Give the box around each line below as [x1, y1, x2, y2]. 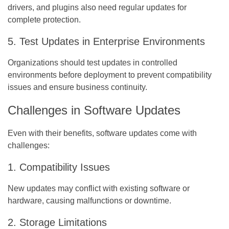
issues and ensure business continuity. [8, 82, 147, 91]
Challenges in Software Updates [8, 103, 180, 117]
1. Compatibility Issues [8, 161, 110, 173]
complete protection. [8, 15, 81, 24]
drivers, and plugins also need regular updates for [8, 3, 187, 12]
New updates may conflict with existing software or [8, 184, 190, 193]
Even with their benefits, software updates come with [8, 128, 197, 138]
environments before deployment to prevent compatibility [8, 70, 212, 79]
